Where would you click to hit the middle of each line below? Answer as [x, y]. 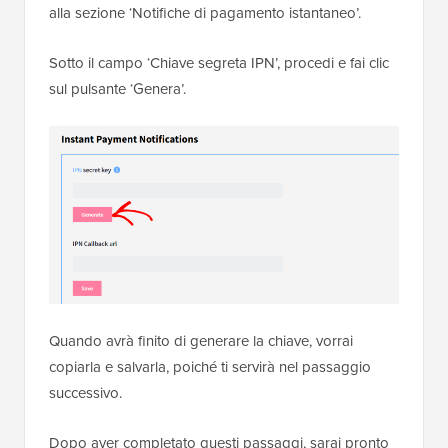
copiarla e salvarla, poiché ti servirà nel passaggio [210, 366]
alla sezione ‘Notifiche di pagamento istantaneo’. [205, 13]
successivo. [85, 392]
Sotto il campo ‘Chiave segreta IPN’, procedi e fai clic [219, 63]
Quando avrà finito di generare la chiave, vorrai [201, 340]
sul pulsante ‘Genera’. [117, 89]
